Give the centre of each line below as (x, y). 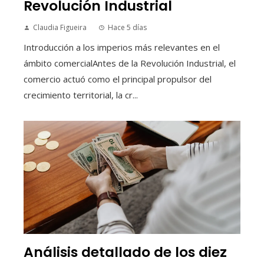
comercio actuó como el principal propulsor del (118, 79)
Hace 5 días (127, 27)
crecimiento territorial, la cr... (81, 95)
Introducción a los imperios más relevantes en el (122, 47)
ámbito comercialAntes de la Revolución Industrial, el (130, 63)
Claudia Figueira (60, 27)
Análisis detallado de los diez (125, 252)
